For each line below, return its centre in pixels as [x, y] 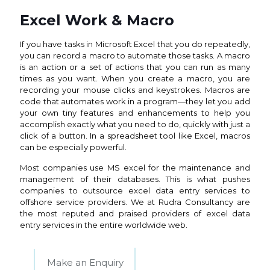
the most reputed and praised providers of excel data [135, 213]
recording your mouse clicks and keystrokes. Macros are [135, 90]
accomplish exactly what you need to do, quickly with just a [135, 124]
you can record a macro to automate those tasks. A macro [135, 55]
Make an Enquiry [85, 262]
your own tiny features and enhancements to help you [135, 113]
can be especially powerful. [73, 147]
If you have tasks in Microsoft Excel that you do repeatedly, [135, 44]
